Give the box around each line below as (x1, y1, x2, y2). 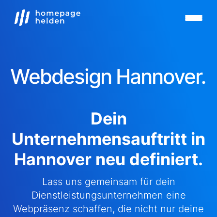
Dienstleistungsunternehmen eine (31, 189, 186, 201)
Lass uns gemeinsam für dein (42, 176, 175, 188)
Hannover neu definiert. (14, 149, 203, 169)
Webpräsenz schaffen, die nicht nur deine (13, 203, 204, 215)
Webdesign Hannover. (11, 64, 206, 89)
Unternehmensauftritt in (12, 129, 205, 149)
